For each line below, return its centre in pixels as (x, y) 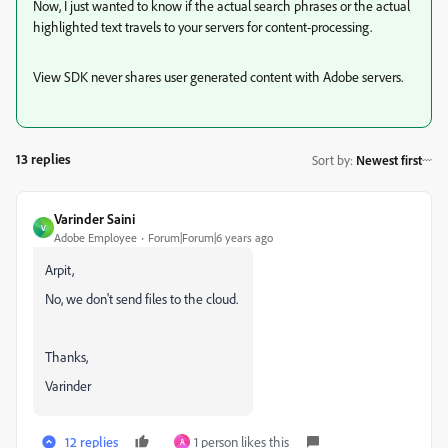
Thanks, (66, 356)
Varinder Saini (94, 218)
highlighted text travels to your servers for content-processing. (202, 26)
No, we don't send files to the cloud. (143, 298)
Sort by (331, 159)
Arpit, (59, 269)
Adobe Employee (95, 237)
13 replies (43, 158)
